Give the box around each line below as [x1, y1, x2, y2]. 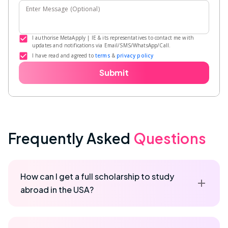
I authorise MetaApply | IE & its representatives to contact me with [32, 34, 194, 41]
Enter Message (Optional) [26, 4, 100, 13]
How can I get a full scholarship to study [20, 170, 174, 182]
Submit [99, 67, 129, 78]
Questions [133, 129, 206, 147]
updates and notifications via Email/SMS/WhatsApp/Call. [32, 41, 171, 49]
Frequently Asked [8, 129, 133, 147]
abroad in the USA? [20, 184, 94, 195]
